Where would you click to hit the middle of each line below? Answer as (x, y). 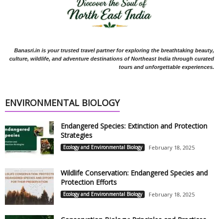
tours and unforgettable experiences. (166, 67)
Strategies (77, 135)
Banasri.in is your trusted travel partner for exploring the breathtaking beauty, (114, 50)
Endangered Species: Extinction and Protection (134, 126)
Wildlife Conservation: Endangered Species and (134, 173)
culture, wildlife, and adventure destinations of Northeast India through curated (112, 58)
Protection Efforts (89, 182)
